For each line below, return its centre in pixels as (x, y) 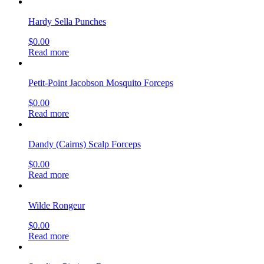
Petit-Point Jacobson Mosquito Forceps (101, 82)
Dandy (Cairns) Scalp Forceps (85, 144)
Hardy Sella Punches (67, 21)
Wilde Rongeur (57, 205)
